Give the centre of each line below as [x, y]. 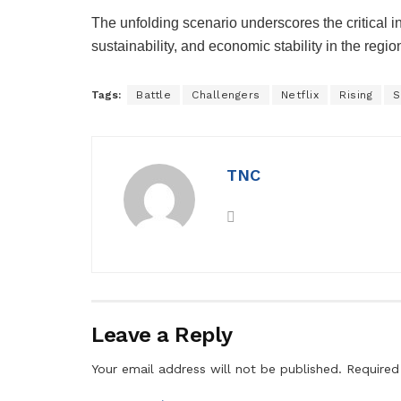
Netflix [299, 95]
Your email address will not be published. [217, 369]
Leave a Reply [162, 335]
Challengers [226, 95]
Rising [356, 95]
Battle [154, 95]
